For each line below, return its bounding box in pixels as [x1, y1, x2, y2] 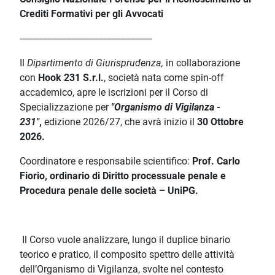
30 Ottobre [197, 116, 244, 128]
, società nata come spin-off [104, 72, 224, 84]
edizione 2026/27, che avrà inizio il [44, 116, 197, 128]
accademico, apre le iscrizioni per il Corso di [20, 87, 208, 99]
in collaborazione [163, 57, 240, 69]
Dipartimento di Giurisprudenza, [27, 57, 163, 69]
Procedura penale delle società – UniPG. [20, 185, 198, 197]
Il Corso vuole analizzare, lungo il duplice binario [20, 234, 230, 246]
